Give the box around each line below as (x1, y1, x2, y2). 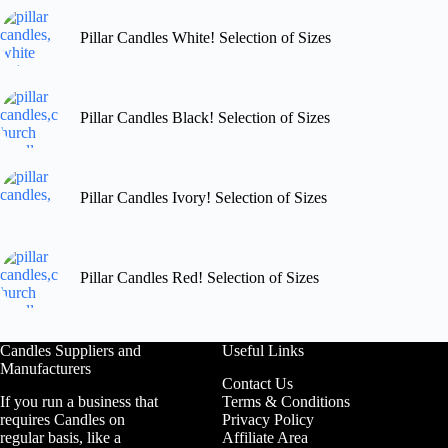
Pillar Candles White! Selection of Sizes (80, 29, 331, 47)
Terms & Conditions (222, 393, 351, 411)
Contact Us (222, 375, 294, 393)
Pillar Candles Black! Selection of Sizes (80, 109, 330, 127)
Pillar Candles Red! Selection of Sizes (80, 269, 319, 287)
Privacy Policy (222, 411, 315, 429)
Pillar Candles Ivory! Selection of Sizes (80, 189, 327, 207)
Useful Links (222, 342, 305, 360)
